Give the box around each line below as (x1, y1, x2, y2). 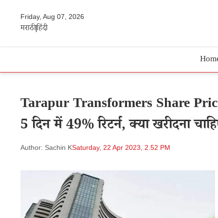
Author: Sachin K (20, 144, 72, 151)
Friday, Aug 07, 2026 (20, 12, 84, 20)
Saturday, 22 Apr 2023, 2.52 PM (72, 144, 170, 151)
